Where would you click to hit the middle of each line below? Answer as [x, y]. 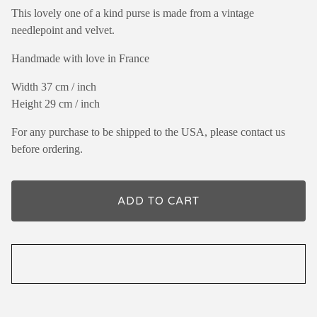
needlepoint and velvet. [63, 30]
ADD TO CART [158, 201]
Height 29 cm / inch [56, 103]
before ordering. [47, 149]
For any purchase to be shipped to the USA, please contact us [148, 132]
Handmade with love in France [80, 58]
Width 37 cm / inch [54, 86]
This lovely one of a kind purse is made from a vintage [133, 13]
